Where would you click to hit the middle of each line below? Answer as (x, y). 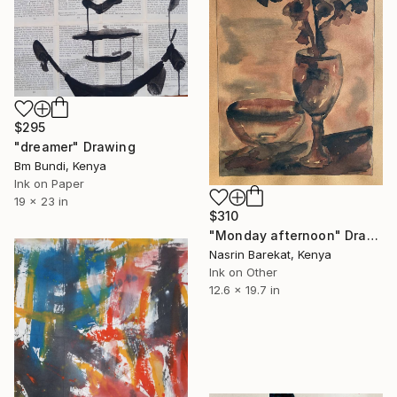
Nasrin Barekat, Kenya (270, 255)
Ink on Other (243, 272)
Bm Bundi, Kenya (60, 166)
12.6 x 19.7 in (245, 290)
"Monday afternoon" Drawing (372, 236)
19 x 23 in (41, 202)
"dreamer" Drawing (75, 147)
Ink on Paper (49, 184)
